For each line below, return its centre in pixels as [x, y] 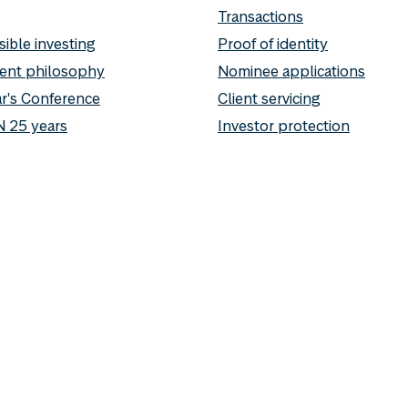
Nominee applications [291, 71]
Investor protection [284, 126]
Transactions [260, 17]
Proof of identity [273, 44]
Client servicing [269, 99]
